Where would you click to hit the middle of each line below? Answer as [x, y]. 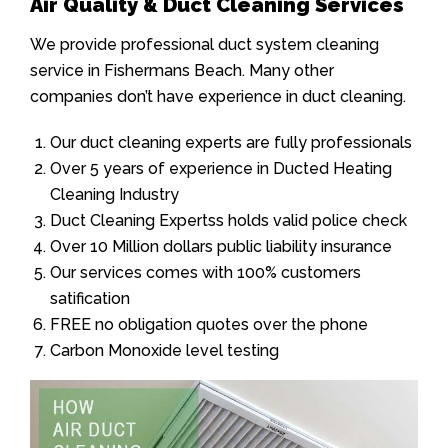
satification [90, 298]
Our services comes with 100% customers [205, 272]
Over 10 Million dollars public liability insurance [221, 246]
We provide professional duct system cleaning [204, 44]
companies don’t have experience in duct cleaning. [218, 96]
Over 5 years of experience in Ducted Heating [221, 168]
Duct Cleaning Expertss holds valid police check [228, 220]
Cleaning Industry [114, 194]
